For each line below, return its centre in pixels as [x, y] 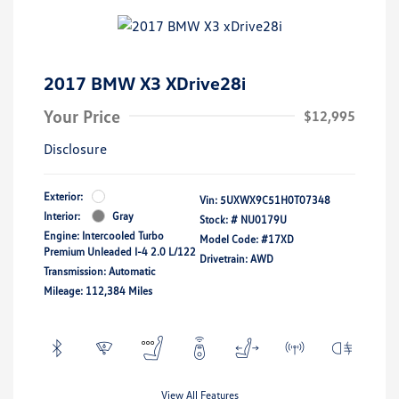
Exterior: [63, 196]
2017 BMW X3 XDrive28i [145, 82]
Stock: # [219, 219]
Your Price [82, 115]
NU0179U [264, 219]
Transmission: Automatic [100, 271]
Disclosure [75, 148]
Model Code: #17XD [247, 239]
